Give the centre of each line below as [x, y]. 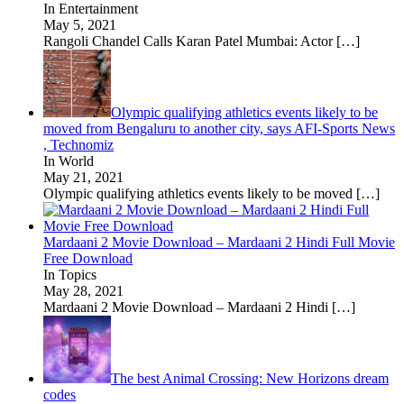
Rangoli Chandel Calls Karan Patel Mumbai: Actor [190, 41]
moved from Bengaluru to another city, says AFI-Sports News [219, 128]
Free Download [88, 258]
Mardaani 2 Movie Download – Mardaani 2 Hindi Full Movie [219, 242]
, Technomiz [78, 144]
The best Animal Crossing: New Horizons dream [250, 378]
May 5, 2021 [80, 24]
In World [69, 161]
